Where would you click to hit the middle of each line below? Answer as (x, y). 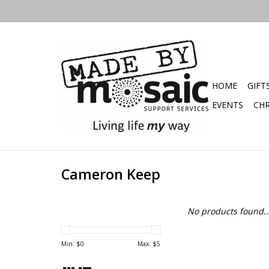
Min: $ (71, 244)
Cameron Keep (111, 174)
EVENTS (228, 105)
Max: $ (147, 244)
